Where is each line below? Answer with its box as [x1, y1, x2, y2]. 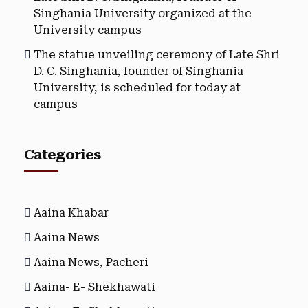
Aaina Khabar [34, 206, 109, 219]
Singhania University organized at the [34, 7, 252, 20]
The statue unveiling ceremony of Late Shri [34, 48, 280, 61]
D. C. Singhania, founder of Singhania [34, 65, 243, 78]
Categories [24, 146, 100, 163]
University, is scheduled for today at [34, 81, 241, 94]
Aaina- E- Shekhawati [34, 280, 155, 294]
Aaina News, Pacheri [34, 256, 148, 269]
